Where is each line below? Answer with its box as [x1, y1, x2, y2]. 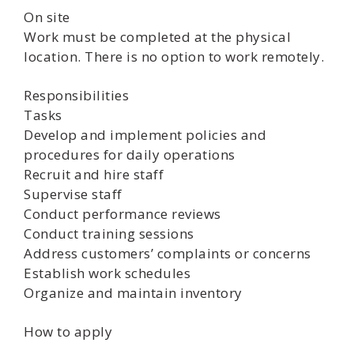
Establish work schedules [24, 264, 190, 282]
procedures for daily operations [24, 145, 235, 164]
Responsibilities [24, 86, 129, 104]
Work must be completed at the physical [24, 28, 291, 46]
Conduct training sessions [24, 224, 194, 243]
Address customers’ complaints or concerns [24, 244, 311, 262]
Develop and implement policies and [24, 126, 266, 144]
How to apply [24, 322, 112, 341]
